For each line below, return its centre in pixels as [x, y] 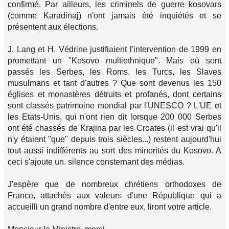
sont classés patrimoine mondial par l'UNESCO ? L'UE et [114, 106]
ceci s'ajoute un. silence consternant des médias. [96, 162]
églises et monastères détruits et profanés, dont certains [114, 94]
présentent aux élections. [53, 27]
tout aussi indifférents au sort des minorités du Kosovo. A [114, 151]
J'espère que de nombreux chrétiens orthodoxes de [114, 184]
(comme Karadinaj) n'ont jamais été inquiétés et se [114, 16]
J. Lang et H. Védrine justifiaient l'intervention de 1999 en [114, 49]
